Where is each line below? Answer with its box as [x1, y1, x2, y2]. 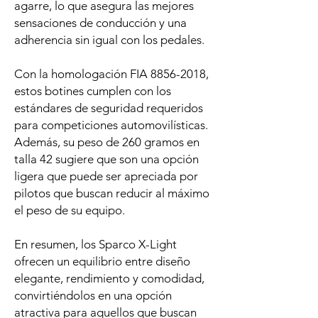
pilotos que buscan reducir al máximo [14, 186, 209, 201]
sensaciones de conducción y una [14, 16, 187, 31]
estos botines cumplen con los [14, 84, 171, 99]
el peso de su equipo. [14, 203, 125, 218]
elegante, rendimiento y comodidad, [14, 271, 204, 286]
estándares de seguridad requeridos [14, 101, 203, 116]
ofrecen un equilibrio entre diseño [14, 254, 190, 269]
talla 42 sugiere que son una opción [14, 152, 199, 167]
